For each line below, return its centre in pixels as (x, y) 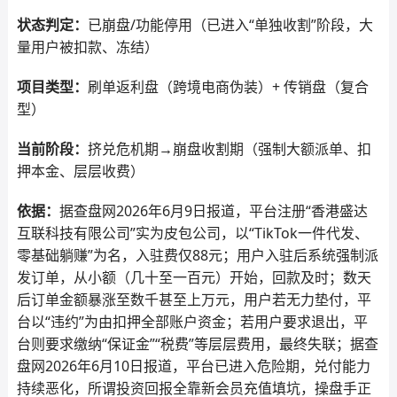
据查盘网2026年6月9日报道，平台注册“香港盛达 (213, 211)
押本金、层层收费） (80, 171)
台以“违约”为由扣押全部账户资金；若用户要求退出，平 (192, 322)
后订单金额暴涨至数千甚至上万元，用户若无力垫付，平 (194, 300)
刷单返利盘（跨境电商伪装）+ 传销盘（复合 (228, 87)
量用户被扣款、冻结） (87, 47)
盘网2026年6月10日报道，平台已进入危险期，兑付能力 (193, 366)
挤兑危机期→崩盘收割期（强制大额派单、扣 (229, 149)
